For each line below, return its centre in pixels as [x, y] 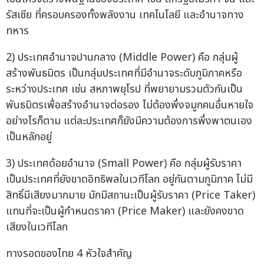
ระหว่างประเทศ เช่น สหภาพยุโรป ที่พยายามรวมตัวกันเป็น [124, 89]
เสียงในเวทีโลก [37, 227]
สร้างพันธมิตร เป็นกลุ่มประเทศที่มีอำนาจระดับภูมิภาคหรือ [124, 73]
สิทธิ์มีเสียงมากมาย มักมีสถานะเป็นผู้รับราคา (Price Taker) [131, 195]
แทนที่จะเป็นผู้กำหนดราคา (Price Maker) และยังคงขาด [125, 211]
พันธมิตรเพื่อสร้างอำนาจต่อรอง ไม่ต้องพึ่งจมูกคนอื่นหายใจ [130, 105]
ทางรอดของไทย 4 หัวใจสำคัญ [69, 253]
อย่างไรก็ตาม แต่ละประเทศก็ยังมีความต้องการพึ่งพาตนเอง [129, 121]
